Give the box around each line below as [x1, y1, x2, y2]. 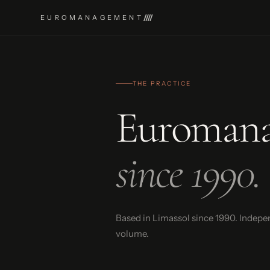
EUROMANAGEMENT [40, 13, 143, 22]
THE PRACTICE [133, 80, 192, 87]
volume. [116, 228, 149, 239]
